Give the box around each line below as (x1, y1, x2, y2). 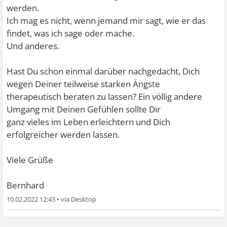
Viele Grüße (7, 154, 54, 166)
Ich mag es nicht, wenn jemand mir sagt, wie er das (7, 15, 206, 27)
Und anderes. (7, 40, 60, 52)
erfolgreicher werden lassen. (7, 129, 120, 141)
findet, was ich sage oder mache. (7, 27, 135, 40)
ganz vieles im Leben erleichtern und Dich (7, 116, 171, 128)
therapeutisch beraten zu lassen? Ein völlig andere (7, 91, 203, 103)
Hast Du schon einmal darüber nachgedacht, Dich (7, 65, 200, 78)
